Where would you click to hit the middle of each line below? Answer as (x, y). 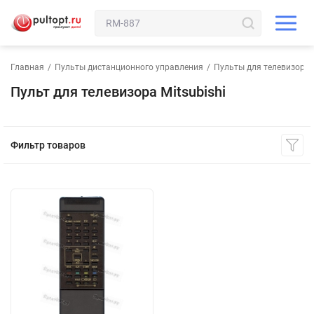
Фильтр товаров (48, 145)
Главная (27, 67)
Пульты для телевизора (262, 67)
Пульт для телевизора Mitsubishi (118, 92)
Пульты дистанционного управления (129, 67)
